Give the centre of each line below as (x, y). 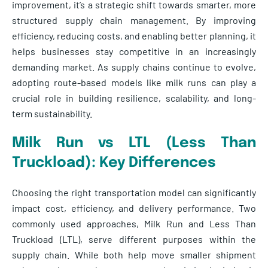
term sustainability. (52, 113)
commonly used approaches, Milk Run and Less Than (134, 223)
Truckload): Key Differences (114, 163)
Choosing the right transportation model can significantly (134, 192)
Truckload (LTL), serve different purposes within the (134, 239)
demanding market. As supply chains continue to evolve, (134, 66)
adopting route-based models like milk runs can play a (134, 82)
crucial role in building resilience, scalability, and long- (134, 98)
